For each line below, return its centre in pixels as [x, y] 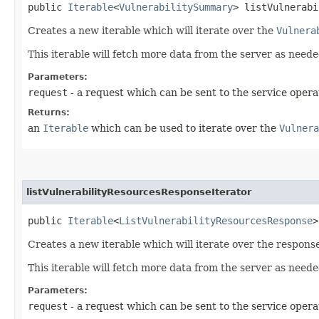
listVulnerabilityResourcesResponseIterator [139, 192]
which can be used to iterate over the [184, 128]
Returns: [49, 112]
